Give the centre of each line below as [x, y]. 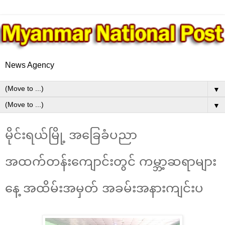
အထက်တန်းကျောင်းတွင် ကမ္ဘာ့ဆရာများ [111, 161]
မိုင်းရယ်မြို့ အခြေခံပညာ [71, 135]
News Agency [30, 65]
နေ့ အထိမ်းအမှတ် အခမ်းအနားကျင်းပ [104, 188]
